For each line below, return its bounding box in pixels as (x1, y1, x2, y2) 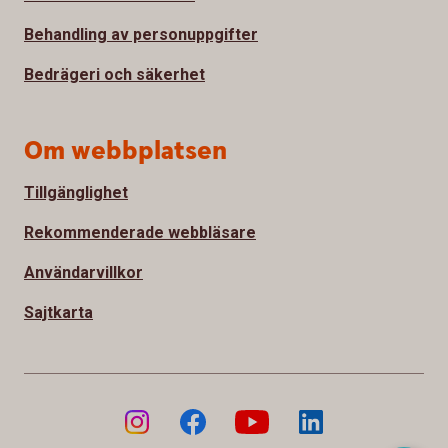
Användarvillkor (24, 263, 143, 283)
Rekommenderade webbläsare (24, 223, 256, 243)
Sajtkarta (24, 303, 93, 323)
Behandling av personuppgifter (24, 25, 258, 45)
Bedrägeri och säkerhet (24, 65, 205, 85)
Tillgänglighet (24, 183, 128, 203)
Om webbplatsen (24, 134, 227, 170)
